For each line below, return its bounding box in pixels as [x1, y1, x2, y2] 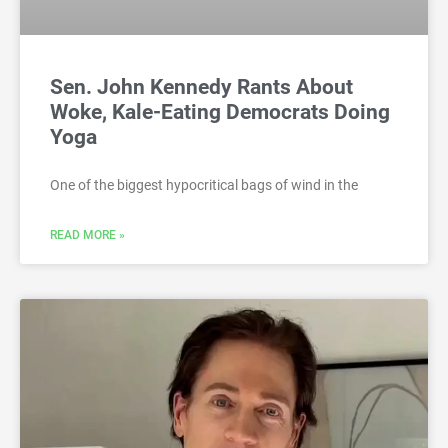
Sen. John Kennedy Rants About [50, 75, 353, 100]
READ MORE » [50, 228, 125, 243]
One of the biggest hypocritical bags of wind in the [50, 177, 358, 194]
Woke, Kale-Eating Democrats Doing [50, 100, 390, 125]
